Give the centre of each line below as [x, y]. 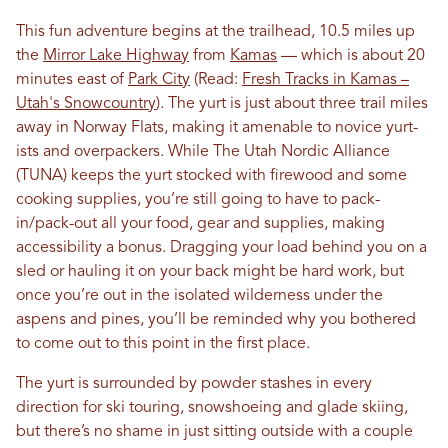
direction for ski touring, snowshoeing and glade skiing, [212, 407]
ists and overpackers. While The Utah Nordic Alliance [203, 151]
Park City [159, 79]
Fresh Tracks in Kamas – [325, 79]
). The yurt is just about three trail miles [292, 103]
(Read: [216, 79]
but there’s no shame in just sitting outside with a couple [214, 431]
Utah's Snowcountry [86, 103]
